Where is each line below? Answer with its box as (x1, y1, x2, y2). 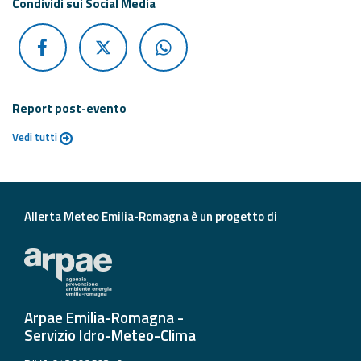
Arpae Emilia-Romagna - (24, 306, 184, 330)
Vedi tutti (12, 129, 60, 146)
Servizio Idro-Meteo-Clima (24, 324, 196, 347)
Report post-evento (12, 99, 127, 118)
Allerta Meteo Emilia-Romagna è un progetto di (24, 207, 277, 226)
